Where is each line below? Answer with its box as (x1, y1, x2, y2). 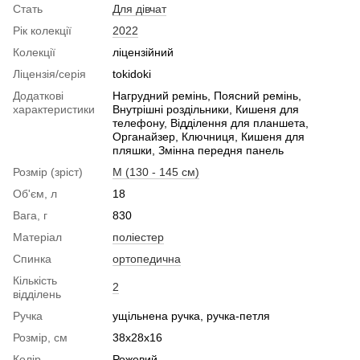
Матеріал (13, 231, 62, 244)
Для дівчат (112, 2, 166, 16)
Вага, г (13, 209, 47, 223)
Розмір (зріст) (13, 166, 83, 179)
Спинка (13, 252, 51, 266)
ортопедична (112, 252, 181, 266)
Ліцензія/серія (13, 67, 86, 81)
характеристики (13, 103, 95, 117)
